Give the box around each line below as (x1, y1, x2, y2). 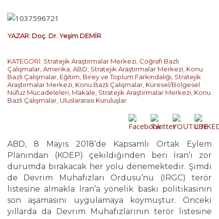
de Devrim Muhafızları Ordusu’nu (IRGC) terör (7, 173, 212, 183)
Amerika (43, 65, 70, 73)
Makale (72, 88, 95, 97)
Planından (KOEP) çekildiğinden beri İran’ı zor (7, 151, 212, 160)
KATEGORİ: (7, 57, 44, 66)
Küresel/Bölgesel (146, 81, 200, 89)
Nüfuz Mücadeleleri (7, 88, 69, 97)
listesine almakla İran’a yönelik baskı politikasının (7, 184, 212, 194)
